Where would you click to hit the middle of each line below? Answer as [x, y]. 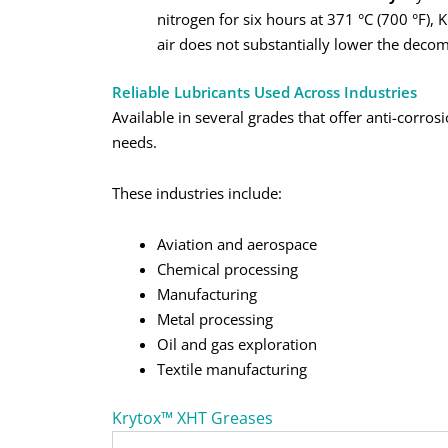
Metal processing [215, 319]
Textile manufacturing [232, 369]
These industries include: [197, 193]
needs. [134, 141]
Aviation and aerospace [237, 244]
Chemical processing [227, 269]
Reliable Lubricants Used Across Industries [264, 91]
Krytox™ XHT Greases [192, 417]
